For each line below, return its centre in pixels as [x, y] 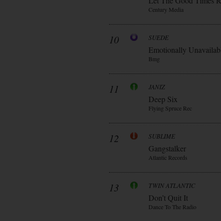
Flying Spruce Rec [170, 108]
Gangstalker [167, 148]
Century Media [166, 9]
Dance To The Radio [172, 207]
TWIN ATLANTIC [172, 185]
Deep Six [163, 99]
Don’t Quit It [168, 198]
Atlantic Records [168, 157]
